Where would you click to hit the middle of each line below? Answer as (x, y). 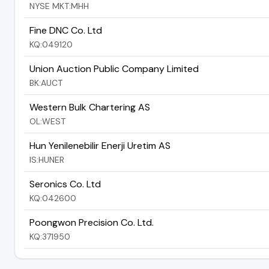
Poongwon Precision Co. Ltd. (92, 222)
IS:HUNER (47, 159)
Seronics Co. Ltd (65, 184)
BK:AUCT (46, 83)
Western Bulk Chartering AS (90, 107)
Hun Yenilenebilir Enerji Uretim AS (100, 145)
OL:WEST (47, 121)
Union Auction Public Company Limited (114, 68)
